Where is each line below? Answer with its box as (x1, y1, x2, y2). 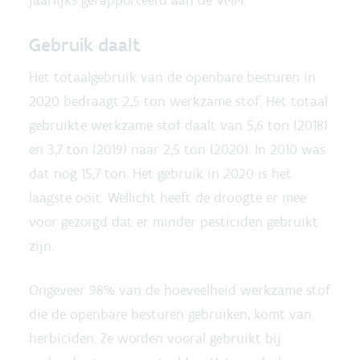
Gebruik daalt (29, 33, 141, 56)
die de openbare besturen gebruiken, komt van (29, 305, 312, 323)
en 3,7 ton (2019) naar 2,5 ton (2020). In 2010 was (29, 141, 325, 158)
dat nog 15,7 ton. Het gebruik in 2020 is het (29, 165, 292, 182)
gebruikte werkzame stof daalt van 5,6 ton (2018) (29, 117, 328, 134)
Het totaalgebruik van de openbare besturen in (29, 68, 316, 86)
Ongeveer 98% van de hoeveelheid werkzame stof (29, 281, 330, 299)
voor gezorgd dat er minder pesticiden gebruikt (29, 213, 318, 231)
